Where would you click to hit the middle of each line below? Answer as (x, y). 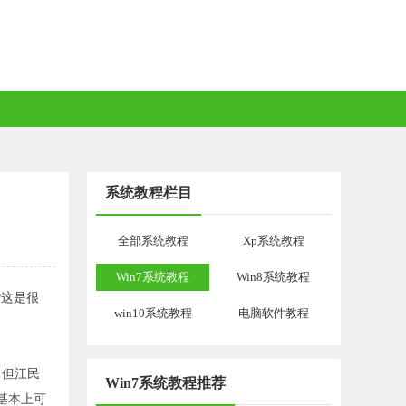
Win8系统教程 (273, 277)
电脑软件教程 (273, 313)
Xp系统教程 (273, 241)
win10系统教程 (153, 313)
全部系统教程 (153, 241)
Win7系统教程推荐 (165, 383)
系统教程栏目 (149, 193)
